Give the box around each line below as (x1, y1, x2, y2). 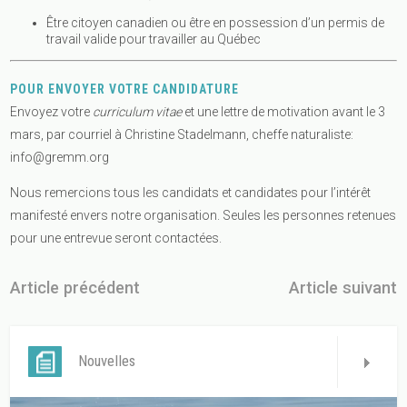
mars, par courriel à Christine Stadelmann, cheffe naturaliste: (10, 127, 354, 143)
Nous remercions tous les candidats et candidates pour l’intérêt (10, 185, 372, 201)
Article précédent (10, 278, 141, 298)
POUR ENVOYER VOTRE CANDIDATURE (10, 82, 240, 97)
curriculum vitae (93, 104, 183, 120)
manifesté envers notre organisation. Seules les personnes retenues (10, 208, 397, 223)
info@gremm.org (10, 150, 110, 165)
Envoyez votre (10, 104, 94, 120)
